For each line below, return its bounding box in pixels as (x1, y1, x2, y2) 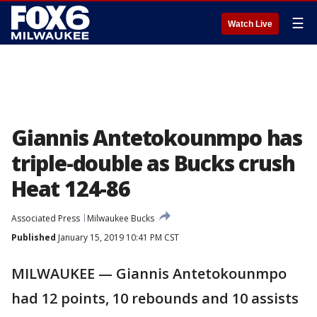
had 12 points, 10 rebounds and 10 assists (11, 289, 299, 308)
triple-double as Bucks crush (11, 149, 295, 178)
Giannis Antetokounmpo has (11, 123, 302, 152)
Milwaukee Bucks (87, 212, 154, 224)
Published (11, 231, 56, 243)
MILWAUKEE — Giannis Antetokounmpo (11, 264, 287, 283)
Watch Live (228, 19, 272, 29)
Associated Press (11, 212, 80, 224)
